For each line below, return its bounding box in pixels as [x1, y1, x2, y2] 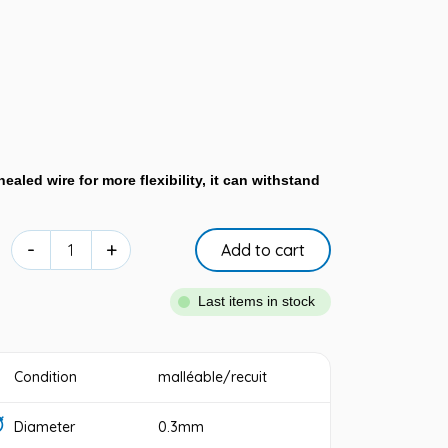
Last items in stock [198, 294, 315, 309]
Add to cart [221, 240, 305, 260]
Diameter [14, 418, 76, 436]
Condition [14, 368, 78, 386]
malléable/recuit [158, 368, 268, 386]
